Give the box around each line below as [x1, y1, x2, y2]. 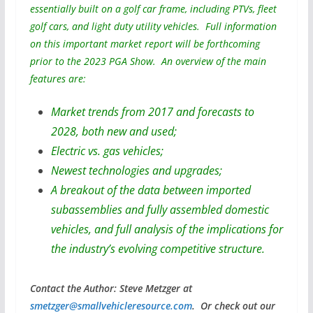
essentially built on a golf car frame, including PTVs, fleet [29, 1, 277, 15]
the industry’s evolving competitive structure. [50, 240, 265, 256]
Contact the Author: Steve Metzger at [29, 281, 192, 295]
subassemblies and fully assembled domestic [50, 201, 269, 217]
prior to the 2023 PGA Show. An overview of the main [29, 54, 266, 68]
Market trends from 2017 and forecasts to [50, 103, 254, 119]
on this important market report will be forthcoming [29, 36, 260, 50]
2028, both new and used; [50, 123, 177, 139]
